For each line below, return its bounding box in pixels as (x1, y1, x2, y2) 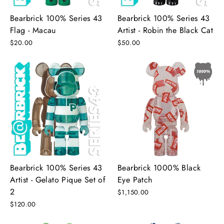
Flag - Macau (10, 24, 56, 36)
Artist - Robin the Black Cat (117, 24, 213, 36)
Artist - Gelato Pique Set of (10, 173, 106, 185)
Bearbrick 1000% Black (117, 161, 201, 173)
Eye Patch (117, 173, 152, 185)
